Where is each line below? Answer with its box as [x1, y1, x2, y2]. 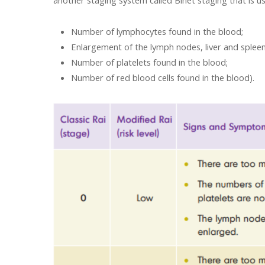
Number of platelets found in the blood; [71, 56, 228, 68]
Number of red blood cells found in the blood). [71, 72, 254, 83]
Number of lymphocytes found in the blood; [71, 25, 243, 37]
